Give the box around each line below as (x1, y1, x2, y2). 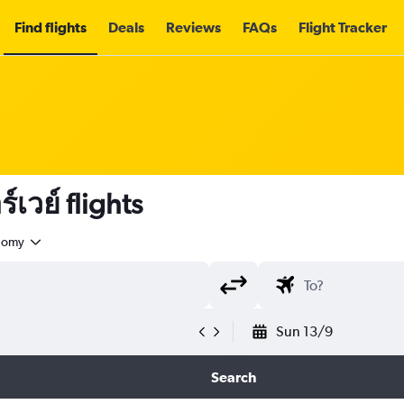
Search (210, 369, 256, 385)
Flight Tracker (298, 19, 387, 35)
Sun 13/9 (276, 323, 333, 340)
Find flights (14, 19, 87, 35)
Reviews (165, 19, 221, 35)
